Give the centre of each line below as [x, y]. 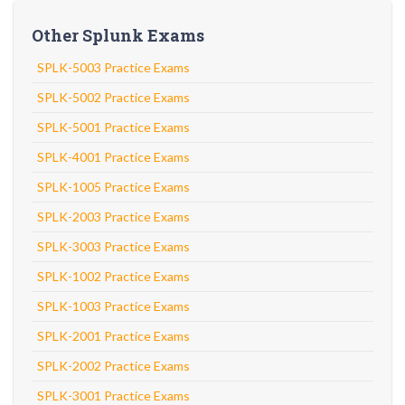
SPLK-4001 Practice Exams [113, 157]
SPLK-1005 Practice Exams [113, 187]
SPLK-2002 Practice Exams [113, 366]
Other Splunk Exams [118, 35]
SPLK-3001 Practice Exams [113, 396]
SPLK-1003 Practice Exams [113, 306]
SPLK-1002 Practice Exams [113, 276]
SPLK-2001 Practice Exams [113, 336]
